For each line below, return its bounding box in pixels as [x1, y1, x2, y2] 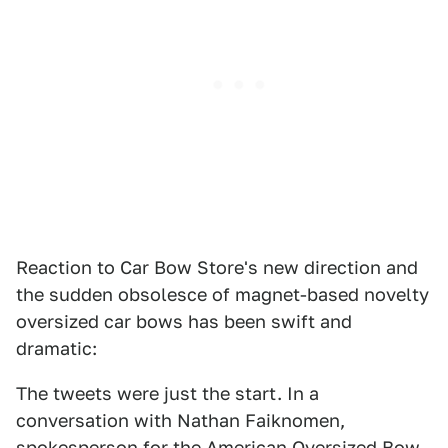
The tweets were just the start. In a [16, 383, 319, 404]
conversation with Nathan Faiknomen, [16, 410, 345, 431]
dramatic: [16, 338, 97, 359]
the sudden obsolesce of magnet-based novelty [16, 284, 429, 305]
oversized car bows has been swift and [16, 311, 352, 332]
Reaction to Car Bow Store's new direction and [16, 257, 418, 278]
